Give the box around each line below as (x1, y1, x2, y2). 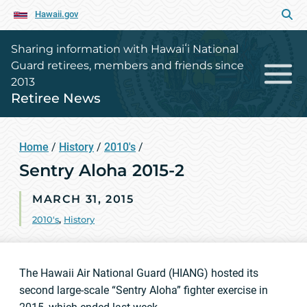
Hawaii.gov (35, 9, 78, 19)
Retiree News (11, 90, 101, 106)
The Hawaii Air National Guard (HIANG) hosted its (19, 267, 258, 280)
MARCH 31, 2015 (32, 193, 134, 206)
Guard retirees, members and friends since (11, 59, 244, 72)
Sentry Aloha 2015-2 (19, 160, 184, 180)
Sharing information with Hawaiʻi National (11, 42, 238, 56)
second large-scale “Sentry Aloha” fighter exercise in (19, 284, 268, 297)
